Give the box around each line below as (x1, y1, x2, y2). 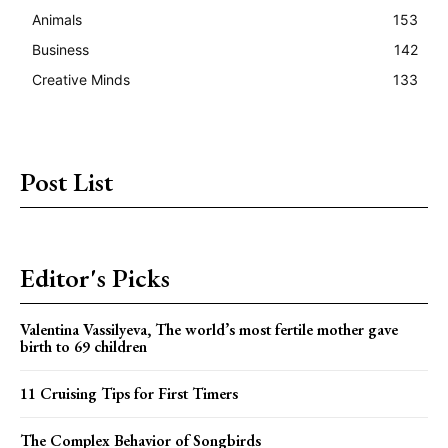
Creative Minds (32, 70, 130, 88)
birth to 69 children (20, 335, 147, 357)
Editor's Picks (20, 260, 170, 295)
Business (32, 40, 89, 58)
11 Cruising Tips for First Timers (20, 382, 238, 404)
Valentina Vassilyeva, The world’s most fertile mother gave (20, 318, 398, 340)
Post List (20, 164, 113, 199)
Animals (32, 10, 82, 28)
